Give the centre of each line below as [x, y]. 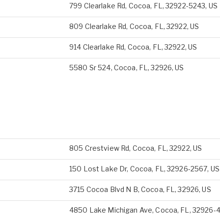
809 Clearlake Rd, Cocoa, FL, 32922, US [134, 26]
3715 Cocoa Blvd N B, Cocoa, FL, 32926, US [140, 189]
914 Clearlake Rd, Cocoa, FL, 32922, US [133, 47]
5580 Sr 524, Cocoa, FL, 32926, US [127, 68]
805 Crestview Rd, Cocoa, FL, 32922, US [136, 148]
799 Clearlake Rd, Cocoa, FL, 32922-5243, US [144, 6]
